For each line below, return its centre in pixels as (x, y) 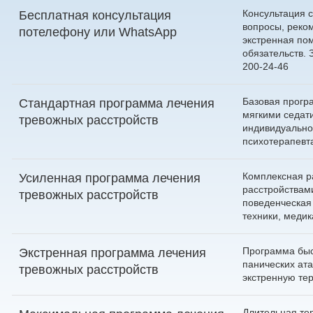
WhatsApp (148, 32)
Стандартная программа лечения (117, 103)
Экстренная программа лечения (112, 253)
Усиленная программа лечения (110, 178)
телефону (61, 32)
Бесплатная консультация (95, 15)
